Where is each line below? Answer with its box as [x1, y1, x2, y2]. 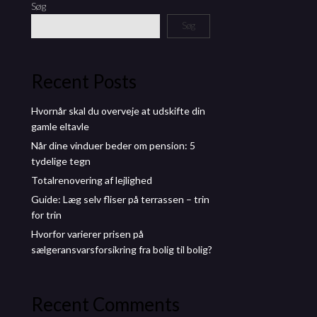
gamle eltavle [31, 120, 89, 132]
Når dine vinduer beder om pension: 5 [31, 139, 195, 151]
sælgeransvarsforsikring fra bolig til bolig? [31, 243, 212, 255]
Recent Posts [31, 69, 137, 93]
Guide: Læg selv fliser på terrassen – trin [31, 192, 209, 205]
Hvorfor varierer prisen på [31, 227, 144, 240]
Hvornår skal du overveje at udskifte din [31, 104, 205, 117]
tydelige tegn [31, 154, 91, 167]
